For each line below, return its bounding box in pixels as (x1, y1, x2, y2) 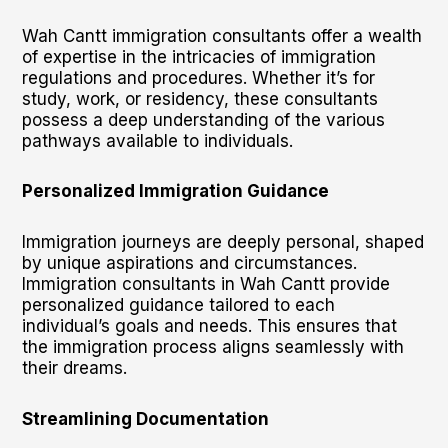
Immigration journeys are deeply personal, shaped (21, 232, 424, 252)
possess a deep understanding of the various (21, 109, 385, 130)
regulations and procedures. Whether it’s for (21, 67, 375, 88)
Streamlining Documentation (21, 408, 269, 429)
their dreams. (21, 358, 127, 378)
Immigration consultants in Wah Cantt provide (21, 274, 390, 294)
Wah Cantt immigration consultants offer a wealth (21, 25, 422, 46)
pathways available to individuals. (21, 130, 293, 151)
